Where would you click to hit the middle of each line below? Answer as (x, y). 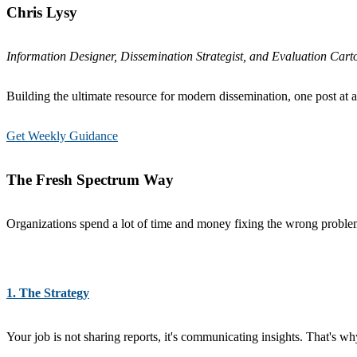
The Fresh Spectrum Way (90, 179)
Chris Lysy (42, 13)
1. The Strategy (48, 292)
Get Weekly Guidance (62, 136)
